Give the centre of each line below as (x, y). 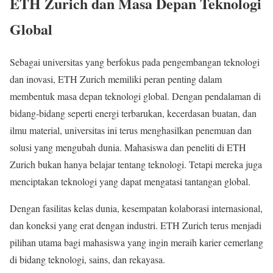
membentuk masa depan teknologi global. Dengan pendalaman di (135, 96)
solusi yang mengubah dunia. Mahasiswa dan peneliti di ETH (128, 147)
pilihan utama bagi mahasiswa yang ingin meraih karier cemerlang (136, 243)
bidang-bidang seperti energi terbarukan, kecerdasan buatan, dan (133, 113)
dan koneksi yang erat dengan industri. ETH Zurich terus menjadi (136, 225)
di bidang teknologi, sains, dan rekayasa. (87, 260)
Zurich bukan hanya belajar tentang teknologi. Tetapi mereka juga (136, 165)
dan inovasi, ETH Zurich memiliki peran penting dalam (116, 79)
